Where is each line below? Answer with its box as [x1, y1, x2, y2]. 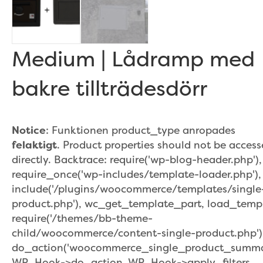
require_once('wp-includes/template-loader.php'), [12, 167, 261, 181]
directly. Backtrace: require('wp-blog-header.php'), [12, 153, 262, 167]
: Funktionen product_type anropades [46, 123, 235, 137]
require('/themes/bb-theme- [12, 211, 153, 225]
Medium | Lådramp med [12, 43, 255, 73]
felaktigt [12, 138, 57, 152]
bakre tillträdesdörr [12, 73, 207, 103]
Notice [12, 123, 46, 137]
